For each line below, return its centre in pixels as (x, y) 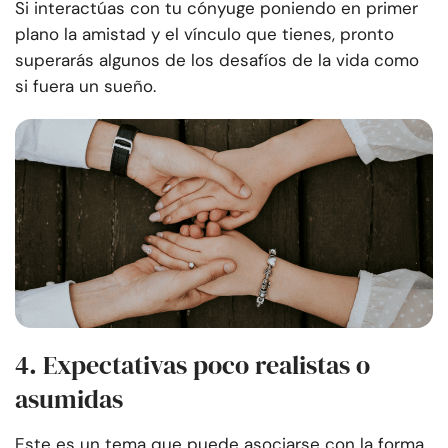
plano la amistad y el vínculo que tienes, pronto (204, 34)
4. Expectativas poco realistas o (192, 365)
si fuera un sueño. (85, 86)
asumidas (69, 399)
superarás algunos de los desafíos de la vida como (217, 60)
